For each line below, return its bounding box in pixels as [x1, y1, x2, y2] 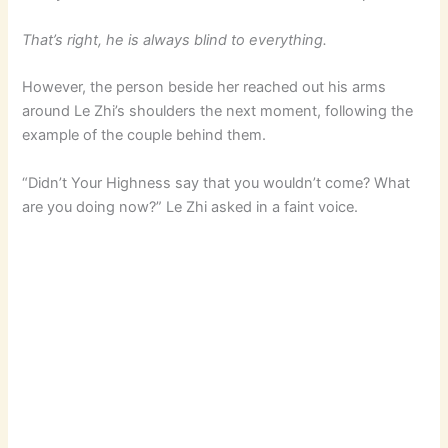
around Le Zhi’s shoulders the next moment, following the [22, 102, 414, 121]
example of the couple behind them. [22, 126, 267, 145]
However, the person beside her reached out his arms [22, 78, 387, 97]
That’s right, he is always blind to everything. [22, 30, 328, 49]
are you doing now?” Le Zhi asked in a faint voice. [22, 197, 359, 216]
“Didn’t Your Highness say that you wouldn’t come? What [22, 173, 411, 192]
